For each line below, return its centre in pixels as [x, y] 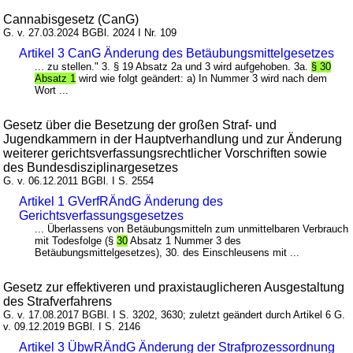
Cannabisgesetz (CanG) [71, 19]
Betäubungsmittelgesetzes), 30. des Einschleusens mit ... [167, 252]
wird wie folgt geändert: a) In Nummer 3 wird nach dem [202, 78]
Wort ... [52, 90]
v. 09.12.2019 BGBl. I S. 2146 [72, 326]
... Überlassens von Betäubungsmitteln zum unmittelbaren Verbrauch [192, 229]
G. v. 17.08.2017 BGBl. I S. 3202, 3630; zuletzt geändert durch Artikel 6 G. [175, 314]
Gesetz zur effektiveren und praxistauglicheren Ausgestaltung [174, 287]
